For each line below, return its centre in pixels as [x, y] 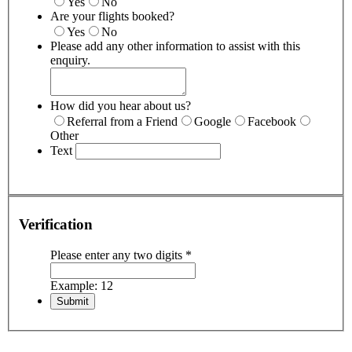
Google [213, 122]
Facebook [272, 122]
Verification [56, 225]
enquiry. [70, 60]
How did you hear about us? [121, 106]
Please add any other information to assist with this [175, 46]
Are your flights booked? [112, 16]
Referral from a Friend [122, 122]
